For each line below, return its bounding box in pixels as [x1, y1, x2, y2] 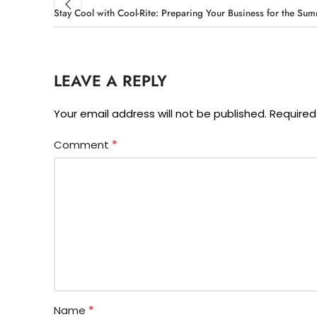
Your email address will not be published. [54, 105, 267, 121]
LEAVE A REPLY [54, 69, 167, 92]
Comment [54, 137, 112, 152]
